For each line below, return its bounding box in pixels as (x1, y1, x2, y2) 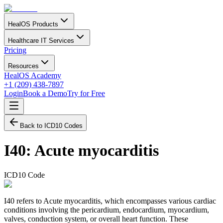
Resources (8, 62, 39, 70)
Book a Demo (23, 89, 67, 98)
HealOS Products (8, 20, 58, 28)
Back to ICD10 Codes (20, 122, 83, 129)
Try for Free (67, 89, 105, 98)
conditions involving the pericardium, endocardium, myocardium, (4, 205, 209, 214)
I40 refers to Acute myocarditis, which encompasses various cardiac (4, 196, 216, 205)
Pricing (4, 46, 26, 54)
